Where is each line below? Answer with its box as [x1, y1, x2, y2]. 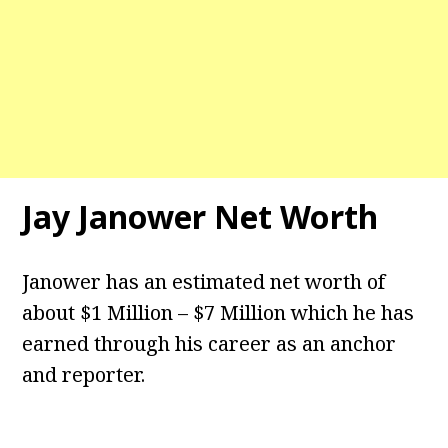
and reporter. [22, 361, 146, 389]
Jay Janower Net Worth [22, 195, 379, 239]
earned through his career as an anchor [22, 330, 397, 358]
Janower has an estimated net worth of [22, 268, 386, 296]
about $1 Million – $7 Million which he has [22, 299, 415, 327]
